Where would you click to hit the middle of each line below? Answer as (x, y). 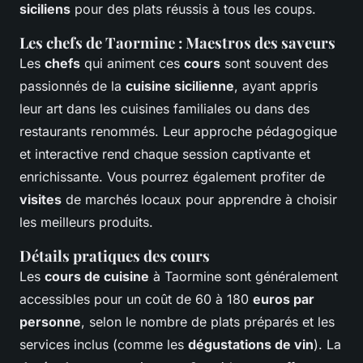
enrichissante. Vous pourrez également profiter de (172, 177)
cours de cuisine (97, 277)
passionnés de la (73, 86)
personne (50, 322)
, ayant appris (276, 86)
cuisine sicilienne (180, 86)
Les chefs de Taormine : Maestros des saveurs (177, 43)
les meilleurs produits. (86, 222)
